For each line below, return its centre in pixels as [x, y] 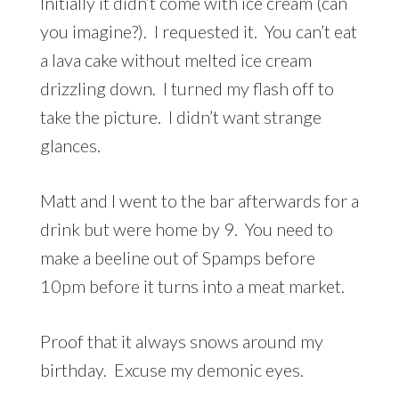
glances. [70, 145]
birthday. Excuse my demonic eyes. [171, 369]
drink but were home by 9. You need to [186, 228]
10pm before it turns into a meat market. [192, 285]
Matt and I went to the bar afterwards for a [199, 200]
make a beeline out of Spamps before [177, 257]
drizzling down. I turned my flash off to [187, 88]
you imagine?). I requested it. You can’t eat [198, 31]
